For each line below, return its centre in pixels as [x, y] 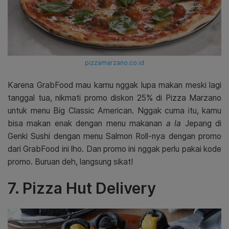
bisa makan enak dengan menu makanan [87, 123]
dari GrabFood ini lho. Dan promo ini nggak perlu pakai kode [114, 149]
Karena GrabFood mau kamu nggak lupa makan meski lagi [114, 85]
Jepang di [201, 123]
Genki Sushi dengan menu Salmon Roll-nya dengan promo [114, 136]
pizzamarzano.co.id [114, 62]
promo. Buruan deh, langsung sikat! [70, 162]
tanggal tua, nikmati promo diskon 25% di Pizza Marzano [114, 98]
